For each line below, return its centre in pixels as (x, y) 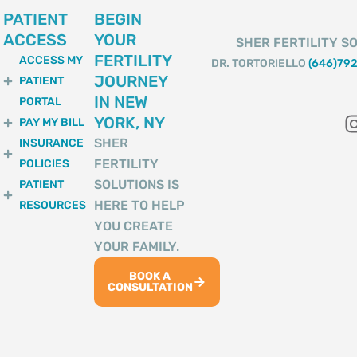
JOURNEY (130, 81)
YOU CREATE (133, 226)
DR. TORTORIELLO (260, 63)
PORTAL (40, 101)
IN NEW (120, 102)
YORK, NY (129, 122)
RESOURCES (52, 205)
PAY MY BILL (51, 122)
